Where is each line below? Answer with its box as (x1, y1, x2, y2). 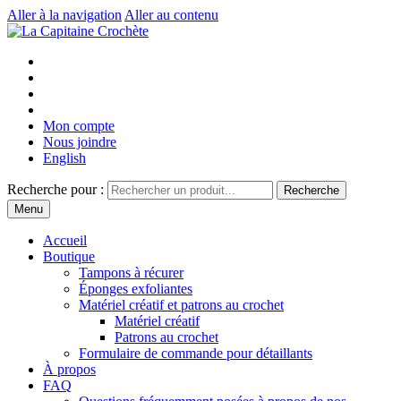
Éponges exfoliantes (79, 281, 192, 296)
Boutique (43, 249, 95, 264)
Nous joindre (43, 134, 116, 149)
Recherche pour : (7, 182, 104, 197)
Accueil (43, 233, 87, 248)
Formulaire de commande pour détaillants (79, 346, 312, 361)
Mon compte (43, 118, 115, 133)
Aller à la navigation (7, 7, 122, 22)
